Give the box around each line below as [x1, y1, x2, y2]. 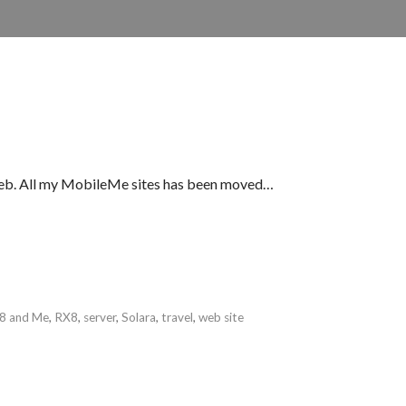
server [82, 310, 116, 325]
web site [198, 310, 244, 325]
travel [160, 310, 193, 325]
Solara [121, 310, 156, 325]
